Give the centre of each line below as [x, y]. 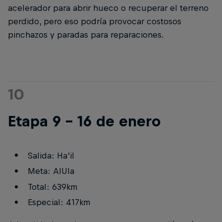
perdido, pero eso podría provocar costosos [95, 21]
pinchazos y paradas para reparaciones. [86, 34]
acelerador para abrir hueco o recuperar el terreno [108, 8]
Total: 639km [52, 187]
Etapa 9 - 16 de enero [84, 121]
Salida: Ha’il [51, 155]
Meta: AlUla [51, 171]
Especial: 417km [59, 202]
